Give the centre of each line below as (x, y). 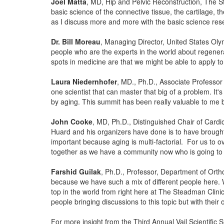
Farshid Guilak (76, 171)
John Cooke (72, 121)
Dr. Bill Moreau (76, 41)
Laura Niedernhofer (84, 81)
